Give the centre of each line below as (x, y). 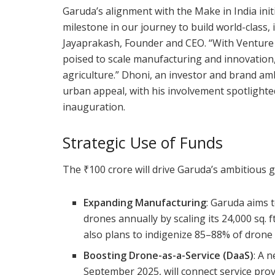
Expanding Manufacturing (145, 202)
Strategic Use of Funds (143, 143)
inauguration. (94, 107)
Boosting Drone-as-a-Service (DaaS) (169, 255)
